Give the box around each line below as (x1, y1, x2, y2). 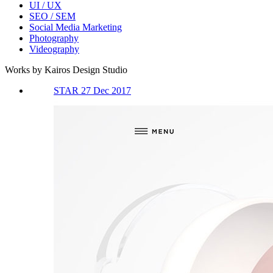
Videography (29, 43, 79, 54)
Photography (29, 32, 79, 43)
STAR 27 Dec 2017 (54, 85, 131, 96)
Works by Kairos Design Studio (5, 64, 127, 75)
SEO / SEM (29, 10, 76, 21)
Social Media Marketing (29, 21, 122, 32)
